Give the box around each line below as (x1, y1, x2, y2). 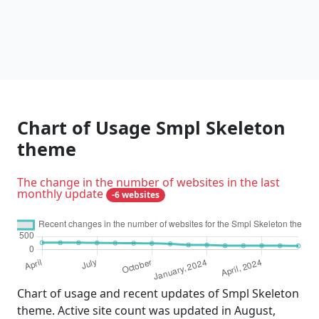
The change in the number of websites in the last (17, 174, 280, 190)
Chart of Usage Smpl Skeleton (17, 115, 286, 140)
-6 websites (111, 189, 159, 202)
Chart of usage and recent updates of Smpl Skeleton (17, 286, 299, 302)
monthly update (17, 186, 106, 202)
